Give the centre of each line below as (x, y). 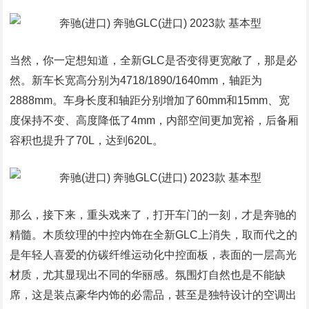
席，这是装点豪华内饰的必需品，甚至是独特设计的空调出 (153, 295)
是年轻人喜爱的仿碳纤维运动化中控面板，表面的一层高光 (153, 255)
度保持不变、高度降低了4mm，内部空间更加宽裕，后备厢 (154, 120)
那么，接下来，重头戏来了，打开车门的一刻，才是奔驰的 (153, 215)
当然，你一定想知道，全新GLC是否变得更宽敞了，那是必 (154, 60)
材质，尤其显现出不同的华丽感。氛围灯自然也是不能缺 (148, 275)
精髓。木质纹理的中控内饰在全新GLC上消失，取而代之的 (154, 235)
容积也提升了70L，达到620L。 (87, 140)
